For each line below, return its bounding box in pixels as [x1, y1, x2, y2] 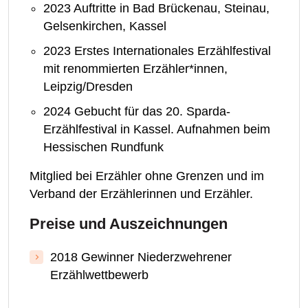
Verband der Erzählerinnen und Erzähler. [30, 187, 253, 201]
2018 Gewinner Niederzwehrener [50, 250, 232, 265]
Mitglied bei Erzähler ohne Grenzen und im [30, 169, 264, 184]
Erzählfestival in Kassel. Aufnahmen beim [43, 122, 270, 137]
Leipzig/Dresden [43, 80, 133, 94]
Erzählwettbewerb [50, 268, 148, 283]
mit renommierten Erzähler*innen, [43, 62, 228, 76]
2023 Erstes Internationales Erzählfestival [43, 44, 271, 58]
